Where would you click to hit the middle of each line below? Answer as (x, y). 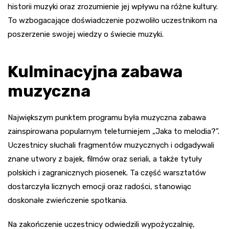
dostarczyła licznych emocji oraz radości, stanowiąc (99, 186)
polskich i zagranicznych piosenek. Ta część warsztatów (107, 173)
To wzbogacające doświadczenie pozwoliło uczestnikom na (112, 20)
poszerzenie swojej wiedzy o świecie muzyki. (86, 34)
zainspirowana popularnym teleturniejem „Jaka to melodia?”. (113, 131)
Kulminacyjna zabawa (95, 71)
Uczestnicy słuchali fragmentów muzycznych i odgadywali (111, 145)
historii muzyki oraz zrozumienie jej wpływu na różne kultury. (113, 6)
